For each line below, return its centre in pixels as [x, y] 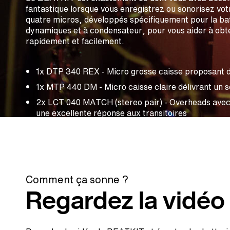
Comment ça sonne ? [77, 180]
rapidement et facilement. [75, 41]
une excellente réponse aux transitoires [111, 113]
